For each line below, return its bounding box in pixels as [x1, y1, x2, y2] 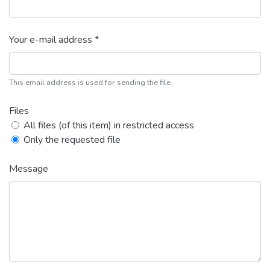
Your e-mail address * [9, 33, 99, 46]
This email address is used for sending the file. [9, 77, 172, 88]
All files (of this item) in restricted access [24, 119, 194, 132]
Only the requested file [24, 133, 121, 146]
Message [9, 162, 48, 175]
